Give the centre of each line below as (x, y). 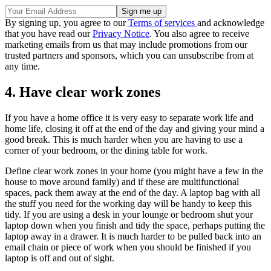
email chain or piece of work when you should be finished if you (128, 247)
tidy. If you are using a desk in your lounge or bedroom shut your (129, 214)
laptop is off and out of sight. (60, 258)
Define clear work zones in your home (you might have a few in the (134, 171)
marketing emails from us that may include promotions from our (126, 44)
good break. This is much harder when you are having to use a (124, 139)
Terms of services (163, 22)
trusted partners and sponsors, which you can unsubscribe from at (129, 55)
